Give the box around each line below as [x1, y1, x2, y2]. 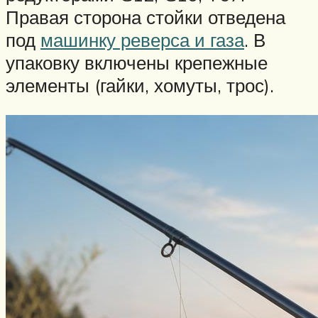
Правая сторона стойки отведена [6, 6, 285, 29]
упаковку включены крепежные [6, 51, 268, 75]
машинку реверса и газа [40, 28, 244, 52]
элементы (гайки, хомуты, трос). [6, 74, 274, 97]
